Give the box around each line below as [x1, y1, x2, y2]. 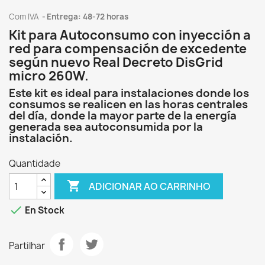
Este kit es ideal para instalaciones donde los [9, 86, 249, 101]
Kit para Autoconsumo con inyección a [9, 27, 251, 44]
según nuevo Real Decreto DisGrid [9, 54, 223, 71]
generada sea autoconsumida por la [9, 119, 203, 134]
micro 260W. [9, 67, 89, 85]
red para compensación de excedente [9, 40, 247, 57]
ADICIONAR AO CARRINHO [89, 179, 211, 193]
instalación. [9, 131, 73, 146]
